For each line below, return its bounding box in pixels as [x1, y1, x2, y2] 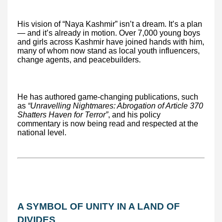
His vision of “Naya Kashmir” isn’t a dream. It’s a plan [17, 19, 202, 28]
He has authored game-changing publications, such [17, 92, 198, 101]
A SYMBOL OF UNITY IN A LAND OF [17, 201, 180, 212]
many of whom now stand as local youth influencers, [17, 46, 200, 55]
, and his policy [108, 110, 161, 119]
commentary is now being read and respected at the [17, 119, 198, 128]
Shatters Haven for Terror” [17, 110, 108, 119]
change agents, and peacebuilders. [17, 55, 141, 64]
